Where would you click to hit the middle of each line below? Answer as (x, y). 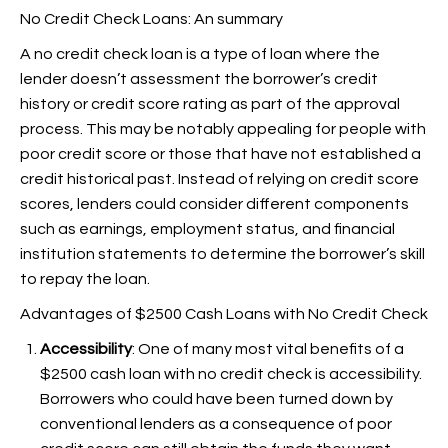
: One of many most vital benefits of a (268, 349)
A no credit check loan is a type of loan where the (200, 54)
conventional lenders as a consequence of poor (216, 424)
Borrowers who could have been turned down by (216, 399)
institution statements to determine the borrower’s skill (222, 254)
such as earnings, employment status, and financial (207, 229)
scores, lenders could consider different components (214, 204)
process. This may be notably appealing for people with (223, 129)
